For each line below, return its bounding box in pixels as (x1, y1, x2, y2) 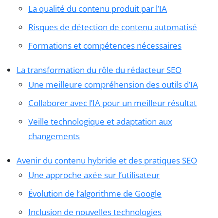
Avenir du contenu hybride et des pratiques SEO (17, 154, 197, 166)
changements (28, 130, 80, 142)
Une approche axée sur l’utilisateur (28, 169, 160, 181)
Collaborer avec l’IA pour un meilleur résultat (28, 97, 197, 109)
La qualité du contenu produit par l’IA (28, 2, 167, 14)
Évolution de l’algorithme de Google (28, 187, 162, 199)
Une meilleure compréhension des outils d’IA (28, 78, 198, 90)
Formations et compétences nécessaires (28, 39, 182, 51)
